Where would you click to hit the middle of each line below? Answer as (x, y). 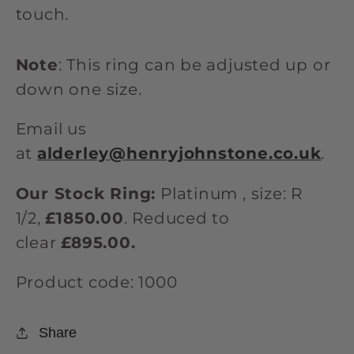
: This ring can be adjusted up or (194, 64)
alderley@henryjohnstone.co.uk (179, 154)
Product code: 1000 (96, 282)
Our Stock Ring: (86, 193)
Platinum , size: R (230, 193)
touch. (42, 15)
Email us (51, 129)
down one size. (79, 89)
